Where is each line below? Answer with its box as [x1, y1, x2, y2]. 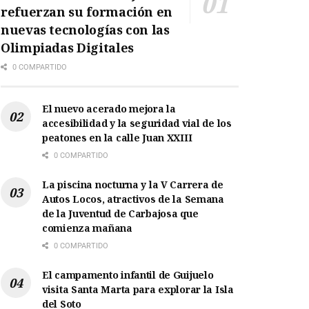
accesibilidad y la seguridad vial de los [42, 117, 232, 130]
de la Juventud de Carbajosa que [42, 207, 199, 221]
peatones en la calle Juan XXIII [42, 131, 192, 145]
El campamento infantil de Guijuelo [42, 268, 214, 282]
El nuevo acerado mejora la [42, 102, 176, 116]
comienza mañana [42, 221, 132, 235]
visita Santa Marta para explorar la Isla [42, 283, 234, 297]
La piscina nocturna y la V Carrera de [42, 178, 223, 192]
